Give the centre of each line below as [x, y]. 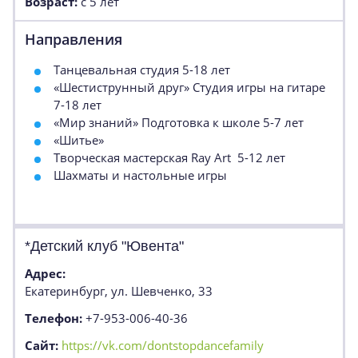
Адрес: [45, 273]
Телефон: [55, 318]
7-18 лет [78, 105]
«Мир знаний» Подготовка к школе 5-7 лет [179, 122]
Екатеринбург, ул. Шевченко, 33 [119, 291]
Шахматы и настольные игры [140, 175]
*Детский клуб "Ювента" [104, 246]
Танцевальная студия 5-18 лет [142, 70]
